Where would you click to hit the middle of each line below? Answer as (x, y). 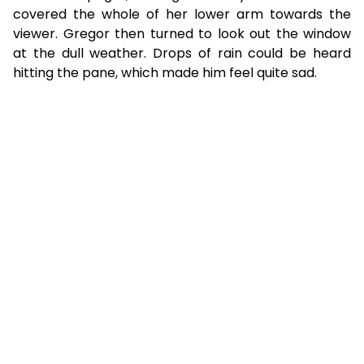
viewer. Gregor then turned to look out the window (182, 33)
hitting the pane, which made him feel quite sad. (165, 72)
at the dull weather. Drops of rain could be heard (182, 53)
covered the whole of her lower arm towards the (182, 14)
